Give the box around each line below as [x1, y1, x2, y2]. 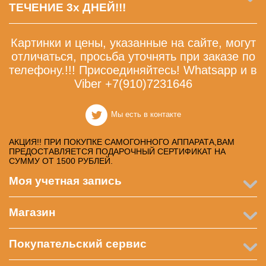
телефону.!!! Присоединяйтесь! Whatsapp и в [9, 63, 257, 77]
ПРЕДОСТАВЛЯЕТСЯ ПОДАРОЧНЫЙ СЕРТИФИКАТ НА [9, 146, 226, 156]
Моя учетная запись [9, 174, 122, 187]
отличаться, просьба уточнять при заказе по [11, 49, 255, 63]
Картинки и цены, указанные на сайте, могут [10, 36, 256, 49]
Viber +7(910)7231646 [74, 77, 192, 90]
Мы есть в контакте [111, 110, 181, 119]
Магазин [9, 205, 55, 218]
